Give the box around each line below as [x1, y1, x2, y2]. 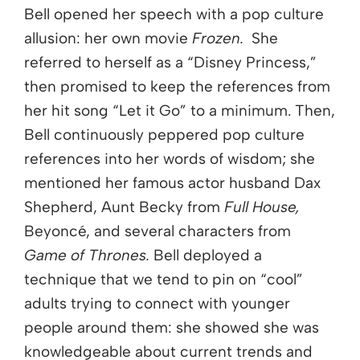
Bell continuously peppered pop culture [24, 125, 305, 145]
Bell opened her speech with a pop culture [24, 5, 324, 24]
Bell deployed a [153, 246, 262, 265]
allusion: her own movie [24, 29, 192, 48]
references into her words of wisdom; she [24, 149, 315, 169]
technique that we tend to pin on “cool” [24, 270, 303, 289]
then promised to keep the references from [24, 77, 330, 96]
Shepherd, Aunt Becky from [24, 198, 224, 217]
